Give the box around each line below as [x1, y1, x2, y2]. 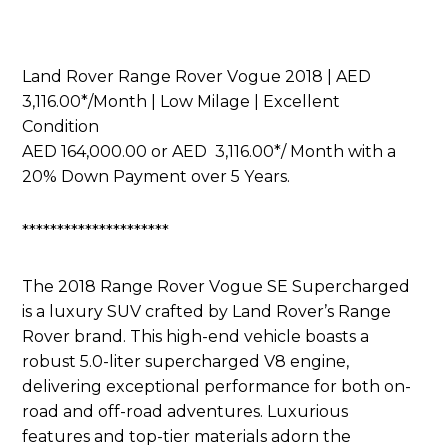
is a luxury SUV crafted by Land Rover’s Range [22, 302, 392, 322]
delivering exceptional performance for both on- [22, 377, 412, 397]
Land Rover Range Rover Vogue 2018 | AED [22, 67, 376, 87]
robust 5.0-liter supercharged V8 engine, [22, 352, 350, 372]
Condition [22, 117, 100, 137]
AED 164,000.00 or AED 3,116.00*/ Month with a [22, 142, 397, 162]
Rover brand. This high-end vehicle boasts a [22, 327, 370, 347]
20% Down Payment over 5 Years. [22, 167, 291, 187]
